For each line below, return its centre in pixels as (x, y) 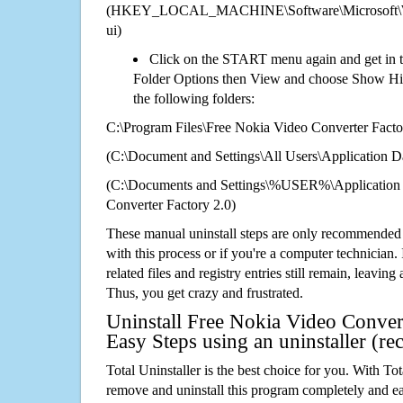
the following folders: (194, 98)
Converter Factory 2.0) (171, 204)
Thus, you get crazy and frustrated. (205, 292)
